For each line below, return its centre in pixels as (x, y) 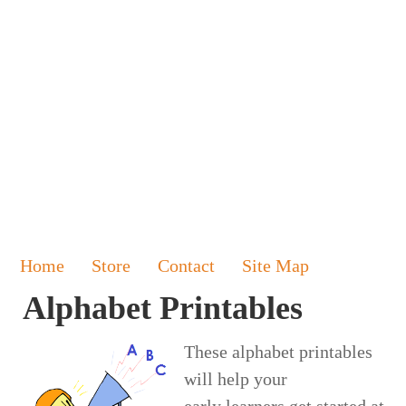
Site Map (276, 266)
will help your (236, 379)
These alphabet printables (279, 352)
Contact (187, 266)
